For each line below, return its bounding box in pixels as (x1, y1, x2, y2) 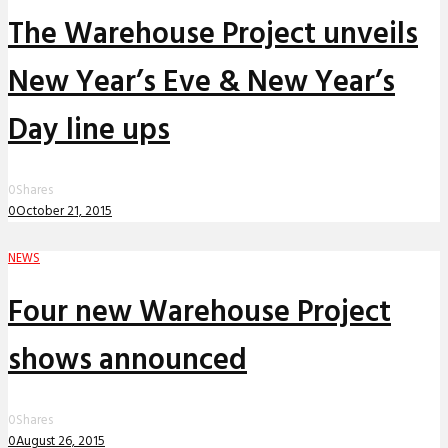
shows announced (8, 337, 247, 386)
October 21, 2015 (16, 200, 112, 222)
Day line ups (8, 106, 170, 155)
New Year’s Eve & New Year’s (8, 58, 395, 107)
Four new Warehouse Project (8, 289, 391, 338)
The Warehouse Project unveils (8, 10, 418, 59)
